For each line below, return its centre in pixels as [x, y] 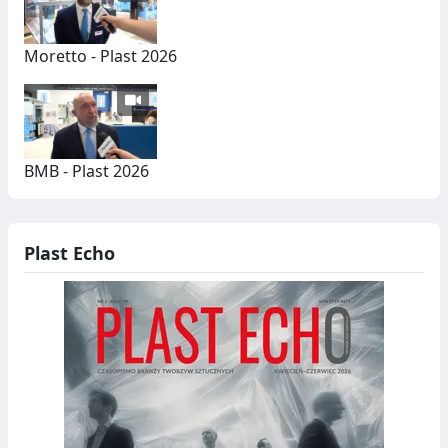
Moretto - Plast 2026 [100, 56]
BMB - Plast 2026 [86, 171]
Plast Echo [69, 253]
